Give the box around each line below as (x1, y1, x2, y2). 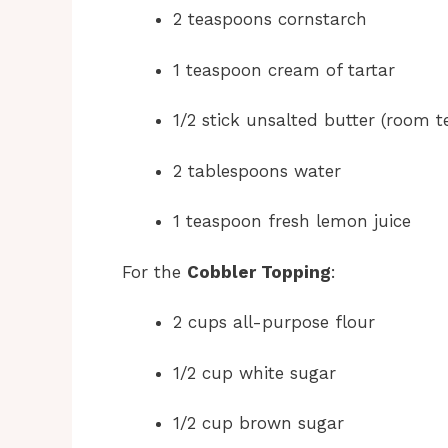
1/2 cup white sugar (173, 362, 336, 383)
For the (122, 261, 187, 282)
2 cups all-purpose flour (173, 312, 375, 333)
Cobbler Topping (187, 261, 331, 282)
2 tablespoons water (173, 160, 341, 181)
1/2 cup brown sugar (173, 413, 344, 434)
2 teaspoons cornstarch (173, 9, 367, 30)
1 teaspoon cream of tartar (173, 59, 395, 80)
